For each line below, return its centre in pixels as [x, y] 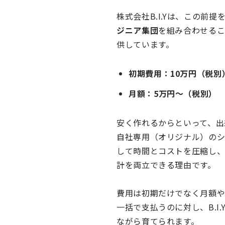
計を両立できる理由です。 [166, 165]
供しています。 [145, 44]
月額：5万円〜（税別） [173, 93]
